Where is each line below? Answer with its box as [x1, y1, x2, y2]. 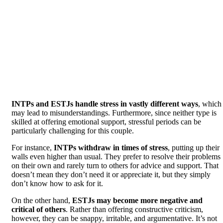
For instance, [11, 143, 54, 152]
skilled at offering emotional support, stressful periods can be [11, 117, 201, 126]
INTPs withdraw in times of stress [54, 143, 168, 152]
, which [198, 100, 222, 109]
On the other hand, [11, 196, 72, 205]
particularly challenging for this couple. [11, 126, 134, 135]
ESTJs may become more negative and [72, 196, 203, 205]
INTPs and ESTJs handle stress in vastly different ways [11, 100, 198, 109]
